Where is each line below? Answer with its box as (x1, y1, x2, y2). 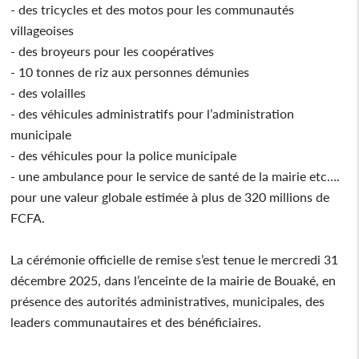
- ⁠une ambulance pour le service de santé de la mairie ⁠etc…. (10, 167, 341, 184)
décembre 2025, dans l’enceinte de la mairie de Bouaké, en (10, 272, 337, 288)
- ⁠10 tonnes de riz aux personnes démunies (10, 63, 253, 79)
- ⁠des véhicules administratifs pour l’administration (10, 105, 295, 121)
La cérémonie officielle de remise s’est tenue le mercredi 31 (10, 251, 339, 267)
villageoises (10, 22, 78, 38)
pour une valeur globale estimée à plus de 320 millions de (10, 188, 330, 204)
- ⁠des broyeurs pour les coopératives (10, 42, 218, 58)
